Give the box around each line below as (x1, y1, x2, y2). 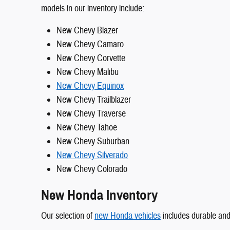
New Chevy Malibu (56, 66, 119, 78)
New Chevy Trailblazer (56, 93, 131, 106)
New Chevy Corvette (56, 52, 125, 64)
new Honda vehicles (94, 210, 161, 222)
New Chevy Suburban (56, 135, 129, 147)
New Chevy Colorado (56, 163, 127, 175)
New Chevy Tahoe (56, 121, 117, 133)
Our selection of (41, 210, 94, 222)
